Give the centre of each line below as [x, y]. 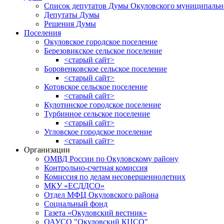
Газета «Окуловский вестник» [95, 213]
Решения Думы [70, 24]
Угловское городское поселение [98, 132]
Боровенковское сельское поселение [105, 69]
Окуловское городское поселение [101, 42]
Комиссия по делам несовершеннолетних [115, 177]
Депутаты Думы [72, 15]
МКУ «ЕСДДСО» [74, 186]
